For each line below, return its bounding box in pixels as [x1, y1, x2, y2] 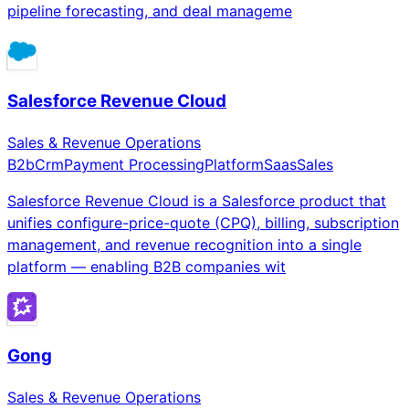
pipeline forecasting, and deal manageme [7, 2, 292, 21]
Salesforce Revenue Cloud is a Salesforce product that [7, 191, 386, 210]
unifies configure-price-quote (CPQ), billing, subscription [7, 213, 399, 232]
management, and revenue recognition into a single [7, 235, 362, 254]
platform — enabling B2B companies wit [7, 257, 286, 276]
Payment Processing [64, 154, 204, 173]
